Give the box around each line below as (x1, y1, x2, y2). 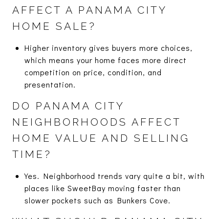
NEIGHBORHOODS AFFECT (12, 115, 181, 128)
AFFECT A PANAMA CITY (12, 3, 167, 16)
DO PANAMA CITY (12, 99, 124, 112)
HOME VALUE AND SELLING (12, 131, 190, 144)
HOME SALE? (12, 20, 96, 32)
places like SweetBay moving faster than (24, 182, 181, 193)
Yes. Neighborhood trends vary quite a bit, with (24, 170, 205, 181)
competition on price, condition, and (24, 66, 162, 77)
